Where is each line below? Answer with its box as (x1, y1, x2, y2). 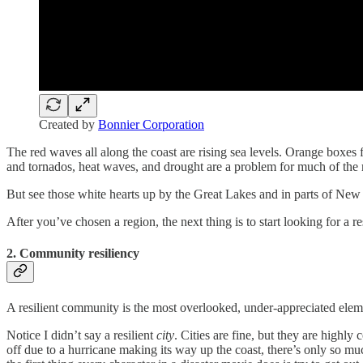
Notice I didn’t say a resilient (6, 327, 156, 342)
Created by (39, 117, 98, 132)
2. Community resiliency (6, 246, 139, 261)
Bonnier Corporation (98, 117, 204, 132)
